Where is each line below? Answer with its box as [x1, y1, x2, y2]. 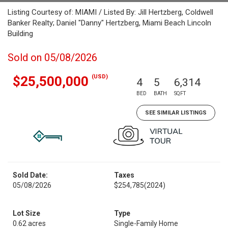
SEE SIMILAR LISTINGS [145, 109, 207, 116]
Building [8, 29, 33, 38]
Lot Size [13, 209, 40, 217]
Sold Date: [13, 171, 48, 179]
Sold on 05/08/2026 [8, 51, 97, 64]
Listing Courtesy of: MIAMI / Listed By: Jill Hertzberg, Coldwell [8, 8, 213, 17]
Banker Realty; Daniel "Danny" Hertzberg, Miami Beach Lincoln [8, 18, 211, 27]
